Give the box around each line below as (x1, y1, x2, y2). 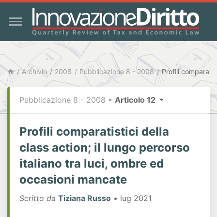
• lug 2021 (111, 193, 152, 203)
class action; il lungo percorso (19, 140, 190, 155)
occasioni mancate (19, 172, 127, 186)
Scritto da (19, 193, 56, 203)
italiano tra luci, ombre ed (19, 156, 164, 170)
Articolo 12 (115, 95, 157, 105)
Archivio (22, 67, 47, 76)
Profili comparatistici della (19, 124, 169, 139)
